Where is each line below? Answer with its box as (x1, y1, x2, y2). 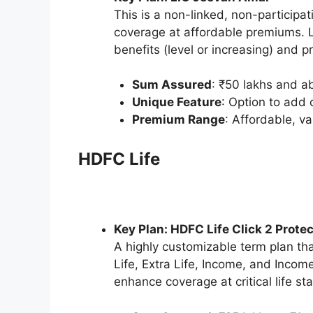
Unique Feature (131, 95, 221, 110)
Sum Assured (131, 78, 212, 92)
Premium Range (131, 112, 225, 127)
